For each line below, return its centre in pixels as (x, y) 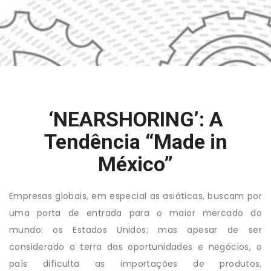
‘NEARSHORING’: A (135, 119)
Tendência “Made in (135, 142)
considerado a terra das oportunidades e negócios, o (135, 247)
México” (135, 164)
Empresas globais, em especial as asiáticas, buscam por (135, 196)
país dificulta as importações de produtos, (135, 264)
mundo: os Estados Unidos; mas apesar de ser (135, 230)
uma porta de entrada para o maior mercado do (135, 213)
